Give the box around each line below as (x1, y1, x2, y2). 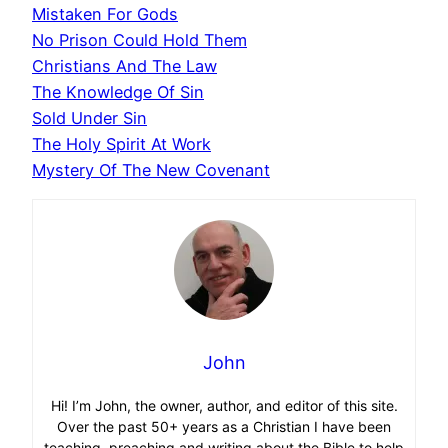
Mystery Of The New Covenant (32, 159, 270, 180)
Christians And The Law (32, 55, 217, 76)
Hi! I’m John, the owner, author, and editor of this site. (50, 397, 398, 415)
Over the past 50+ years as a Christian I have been (57, 418, 391, 436)
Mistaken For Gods (32, 3, 178, 24)
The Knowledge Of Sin (32, 81, 204, 102)
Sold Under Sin (32, 107, 147, 128)
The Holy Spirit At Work (32, 133, 211, 154)
